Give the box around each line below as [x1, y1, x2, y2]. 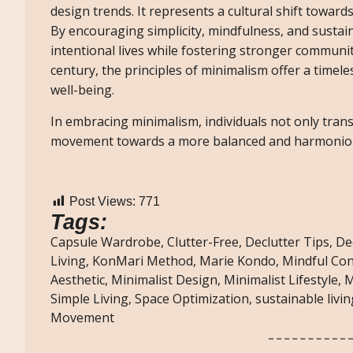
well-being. [50, 81, 114, 99]
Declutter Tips [245, 233, 329, 251]
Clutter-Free [167, 233, 239, 251]
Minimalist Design [111, 271, 217, 289]
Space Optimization [135, 290, 249, 308]
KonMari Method [92, 252, 193, 270]
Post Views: [69, 195, 136, 209]
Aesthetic [50, 271, 105, 289]
